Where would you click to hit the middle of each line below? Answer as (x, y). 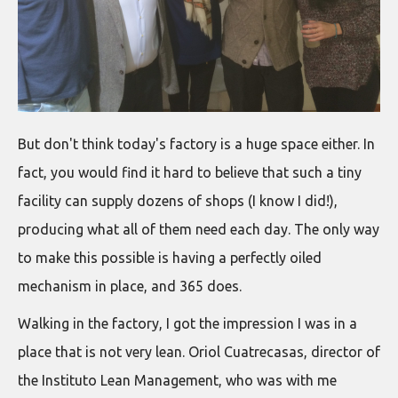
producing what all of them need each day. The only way (199, 229)
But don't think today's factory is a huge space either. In (196, 143)
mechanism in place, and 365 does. (130, 286)
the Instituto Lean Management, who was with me (177, 380)
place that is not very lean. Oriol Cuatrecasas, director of (199, 351)
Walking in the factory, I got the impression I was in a (187, 323)
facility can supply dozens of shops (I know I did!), (178, 200)
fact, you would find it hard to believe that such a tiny (190, 172)
